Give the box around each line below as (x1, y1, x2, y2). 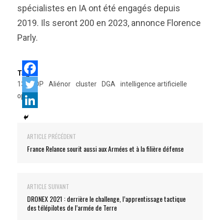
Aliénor (49, 80, 71, 88)
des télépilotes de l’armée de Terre (27, 202, 117, 213)
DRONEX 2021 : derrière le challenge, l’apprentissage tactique (27, 193, 186, 204)
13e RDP (17, 80, 44, 88)
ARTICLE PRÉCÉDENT (27, 132, 76, 140)
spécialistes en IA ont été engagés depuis (17, 3, 180, 13)
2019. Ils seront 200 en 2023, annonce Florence (17, 18, 201, 28)
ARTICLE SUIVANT (27, 182, 69, 191)
